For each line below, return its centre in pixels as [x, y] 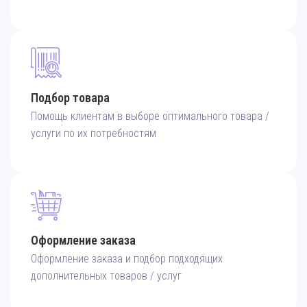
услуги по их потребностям [94, 134]
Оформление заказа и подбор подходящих [127, 259]
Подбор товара [70, 98]
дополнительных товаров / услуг [106, 276]
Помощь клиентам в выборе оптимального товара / [150, 116]
